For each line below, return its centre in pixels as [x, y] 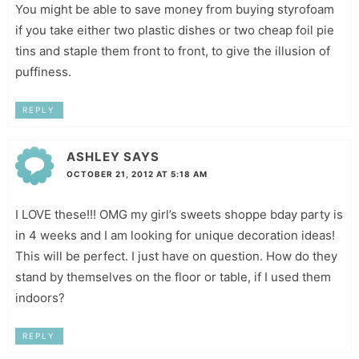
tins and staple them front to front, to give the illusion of [172, 51]
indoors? [40, 298]
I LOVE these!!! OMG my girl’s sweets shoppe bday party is [179, 215]
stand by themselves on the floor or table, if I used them [173, 277]
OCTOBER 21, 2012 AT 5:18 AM [137, 174]
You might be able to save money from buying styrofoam [174, 10]
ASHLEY [93, 157]
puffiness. [43, 72]
